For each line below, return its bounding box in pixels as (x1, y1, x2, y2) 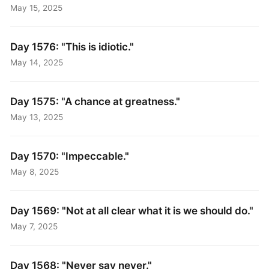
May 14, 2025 (10, 57, 64, 67)
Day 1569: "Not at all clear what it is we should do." (10, 204, 254, 217)
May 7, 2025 (10, 221, 58, 231)
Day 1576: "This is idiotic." (10, 40, 134, 53)
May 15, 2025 (10, 2, 63, 13)
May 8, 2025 (10, 166, 59, 177)
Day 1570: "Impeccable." (10, 150, 130, 163)
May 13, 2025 (10, 112, 64, 122)
